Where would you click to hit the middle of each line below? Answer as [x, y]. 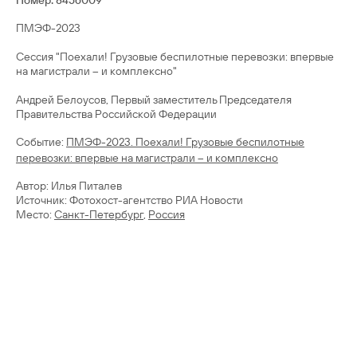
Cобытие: [41, 142]
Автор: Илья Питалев [69, 186]
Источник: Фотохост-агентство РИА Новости [129, 200]
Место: [35, 214]
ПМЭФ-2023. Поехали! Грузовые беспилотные [185, 142]
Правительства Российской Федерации [116, 114]
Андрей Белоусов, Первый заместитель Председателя [154, 100]
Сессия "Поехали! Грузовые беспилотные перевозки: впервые [175, 57]
